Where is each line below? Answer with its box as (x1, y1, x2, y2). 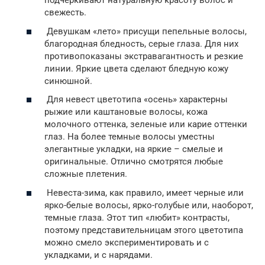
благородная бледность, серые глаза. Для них (44, 38, 238, 49)
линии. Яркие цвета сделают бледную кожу (44, 63, 228, 74)
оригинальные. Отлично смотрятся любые (44, 156, 223, 167)
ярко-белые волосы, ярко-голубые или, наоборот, (44, 199, 253, 211)
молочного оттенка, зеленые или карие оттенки (44, 119, 247, 130)
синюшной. (44, 75, 92, 86)
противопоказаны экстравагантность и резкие (44, 50, 243, 62)
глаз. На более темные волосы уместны (44, 131, 215, 143)
